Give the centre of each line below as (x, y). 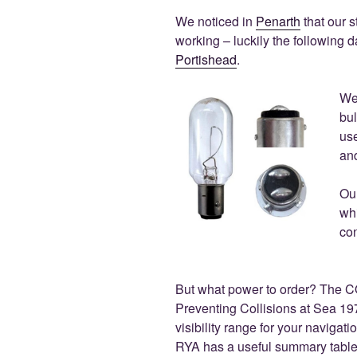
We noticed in (216, 22)
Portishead (206, 60)
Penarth (278, 22)
